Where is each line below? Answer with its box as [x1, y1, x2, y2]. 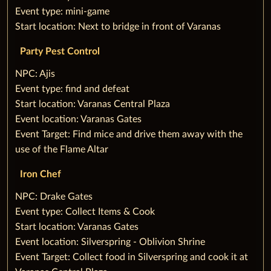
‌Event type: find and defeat [15, 83, 129, 94]
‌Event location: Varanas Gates [15, 114, 142, 124]
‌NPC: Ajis [15, 68, 55, 79]
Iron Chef [20, 169, 61, 179]
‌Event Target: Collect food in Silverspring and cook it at [15, 252, 248, 262]
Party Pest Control [20, 46, 100, 56]
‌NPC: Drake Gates [15, 191, 93, 201]
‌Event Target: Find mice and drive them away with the [15, 129, 243, 139]
